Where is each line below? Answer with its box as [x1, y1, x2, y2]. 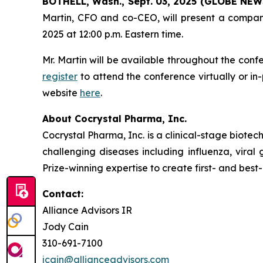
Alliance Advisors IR [42, 204, 132, 217]
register [42, 70, 77, 83]
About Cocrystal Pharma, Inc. [42, 113, 187, 125]
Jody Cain [42, 221, 89, 233]
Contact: [42, 188, 83, 200]
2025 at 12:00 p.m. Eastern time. [42, 28, 183, 41]
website [42, 87, 80, 99]
